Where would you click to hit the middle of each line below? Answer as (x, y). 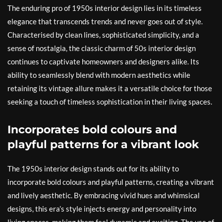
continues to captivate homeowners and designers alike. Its (103, 62)
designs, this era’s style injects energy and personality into (102, 209)
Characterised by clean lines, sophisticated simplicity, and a (103, 35)
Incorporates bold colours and (92, 130)
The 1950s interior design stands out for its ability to (93, 169)
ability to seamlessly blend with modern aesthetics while (99, 75)
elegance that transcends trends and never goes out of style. (105, 22)
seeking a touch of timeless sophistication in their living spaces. (110, 102)
